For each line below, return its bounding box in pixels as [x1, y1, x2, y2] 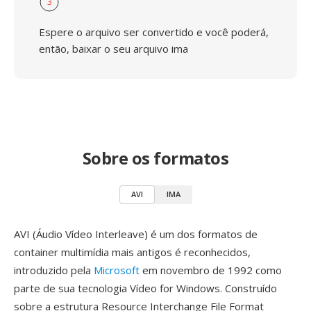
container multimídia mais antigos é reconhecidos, [14, 245, 251, 259]
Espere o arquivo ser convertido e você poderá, [39, 25, 269, 39]
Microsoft [94, 263, 140, 277]
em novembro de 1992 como [140, 263, 282, 277]
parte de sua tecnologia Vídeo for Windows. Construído [14, 281, 277, 295]
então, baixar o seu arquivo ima [39, 42, 188, 56]
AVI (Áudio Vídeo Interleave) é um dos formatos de [14, 227, 258, 241]
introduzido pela [14, 263, 94, 277]
